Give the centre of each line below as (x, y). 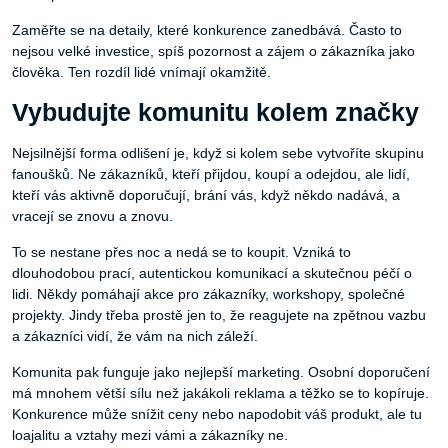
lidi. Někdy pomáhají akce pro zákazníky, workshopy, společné (208, 294)
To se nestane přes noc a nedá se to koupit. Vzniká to (181, 252)
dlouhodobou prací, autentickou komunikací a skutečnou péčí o (212, 273)
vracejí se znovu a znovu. (92, 216)
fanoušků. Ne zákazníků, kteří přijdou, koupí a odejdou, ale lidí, (211, 174)
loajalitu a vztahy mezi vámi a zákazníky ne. (150, 435)
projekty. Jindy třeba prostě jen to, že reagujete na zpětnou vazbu (219, 315)
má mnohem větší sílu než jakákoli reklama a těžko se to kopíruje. (220, 393)
